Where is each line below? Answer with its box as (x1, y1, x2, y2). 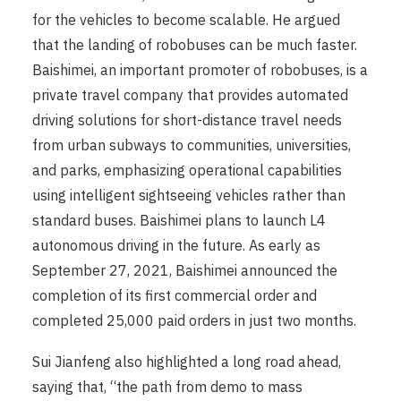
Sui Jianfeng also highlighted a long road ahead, (32, 353, 341, 371)
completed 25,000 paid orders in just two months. (32, 311, 356, 330)
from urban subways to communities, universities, (32, 136, 351, 155)
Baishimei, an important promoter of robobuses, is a (32, 61, 368, 80)
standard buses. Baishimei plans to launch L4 (32, 211, 326, 230)
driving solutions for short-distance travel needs (32, 111, 342, 130)
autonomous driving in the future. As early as (32, 236, 320, 255)
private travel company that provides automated (32, 86, 348, 105)
